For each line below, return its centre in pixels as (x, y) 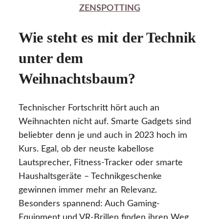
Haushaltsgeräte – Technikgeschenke (90, 176)
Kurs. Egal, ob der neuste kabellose (86, 149)
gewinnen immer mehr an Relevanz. (88, 190)
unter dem (51, 58)
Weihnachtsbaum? (77, 79)
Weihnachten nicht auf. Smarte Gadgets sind (105, 121)
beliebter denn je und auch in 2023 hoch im (103, 135)
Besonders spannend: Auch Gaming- (89, 204)
